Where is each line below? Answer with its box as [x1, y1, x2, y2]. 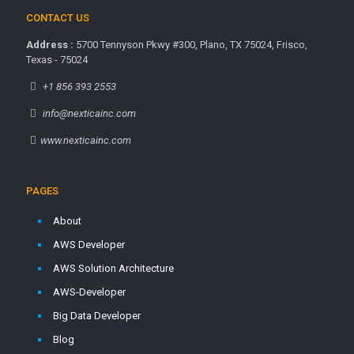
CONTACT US [26, 12, 89, 24]
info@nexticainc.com [40, 107, 137, 119]
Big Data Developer [53, 310, 141, 322]
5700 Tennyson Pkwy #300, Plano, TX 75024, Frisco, [73, 39, 307, 51]
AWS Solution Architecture [53, 262, 174, 274]
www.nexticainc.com [40, 134, 132, 146]
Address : [26, 39, 73, 51]
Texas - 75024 [26, 54, 88, 66]
